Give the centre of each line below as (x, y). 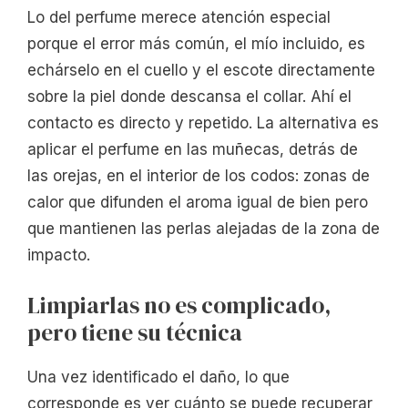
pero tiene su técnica (135, 333)
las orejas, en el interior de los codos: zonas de (199, 175)
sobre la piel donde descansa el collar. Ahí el (189, 96)
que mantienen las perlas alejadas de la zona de (204, 228)
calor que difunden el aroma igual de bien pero (198, 202)
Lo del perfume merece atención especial (179, 17)
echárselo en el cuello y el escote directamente (201, 70)
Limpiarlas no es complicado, (179, 306)
